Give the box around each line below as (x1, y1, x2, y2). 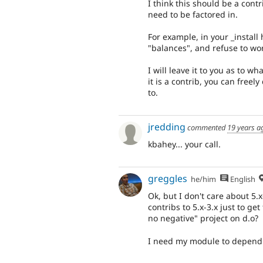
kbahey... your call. (148, 139, 221, 150)
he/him (191, 173, 217, 184)
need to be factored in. (148, 8, 238, 20)
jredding (148, 120, 186, 133)
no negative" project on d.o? (148, 213, 258, 224)
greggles (148, 171, 187, 185)
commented (186, 122, 227, 133)
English (228, 173, 255, 184)
